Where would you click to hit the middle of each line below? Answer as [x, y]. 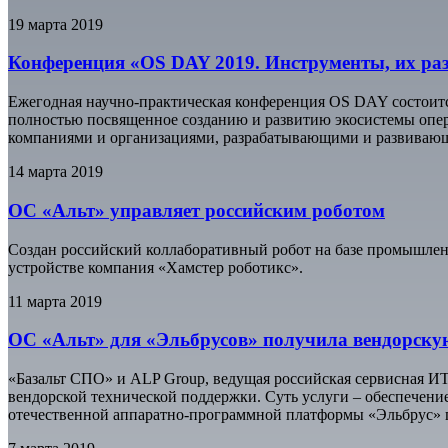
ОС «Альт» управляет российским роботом [196, 210]
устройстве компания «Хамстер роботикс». [155, 267]
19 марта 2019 [55, 24]
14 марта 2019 [55, 172]
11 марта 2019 [55, 301]
